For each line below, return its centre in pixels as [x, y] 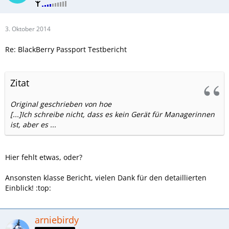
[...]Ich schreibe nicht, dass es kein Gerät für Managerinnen [112, 114]
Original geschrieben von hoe [61, 104]
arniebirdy [57, 220]
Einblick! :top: [28, 188]
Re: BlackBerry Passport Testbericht [66, 50]
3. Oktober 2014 [28, 29]
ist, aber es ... [33, 125]
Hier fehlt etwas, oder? [44, 157]
